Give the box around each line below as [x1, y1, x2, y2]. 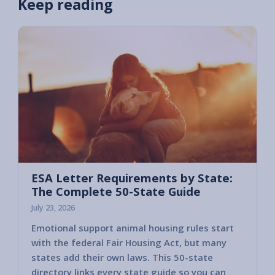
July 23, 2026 [31, 203, 75, 214]
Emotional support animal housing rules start [31, 221, 234, 234]
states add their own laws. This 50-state [31, 250, 213, 263]
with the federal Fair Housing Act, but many [31, 236, 227, 249]
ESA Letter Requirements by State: [31, 170, 233, 186]
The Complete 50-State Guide [31, 184, 201, 199]
